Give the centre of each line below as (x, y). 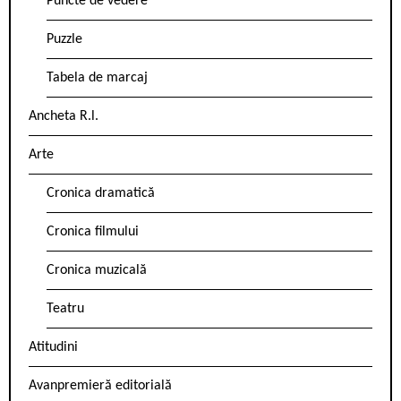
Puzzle (64, 40)
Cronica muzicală (97, 271)
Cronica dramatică (101, 194)
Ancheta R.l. (64, 117)
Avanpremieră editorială (100, 386)
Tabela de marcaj (97, 78)
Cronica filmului (93, 232)
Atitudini (53, 348)
